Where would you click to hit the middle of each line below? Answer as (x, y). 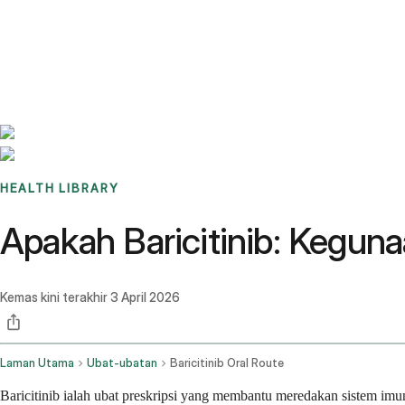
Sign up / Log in (91, 44)
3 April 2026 (145, 297)
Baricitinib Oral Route (227, 363)
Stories (113, 23)
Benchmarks (57, 23)
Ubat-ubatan (122, 363)
